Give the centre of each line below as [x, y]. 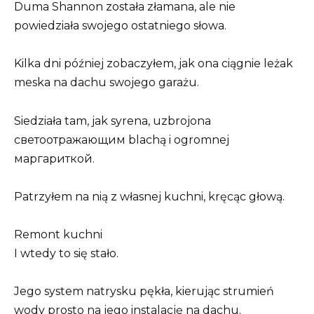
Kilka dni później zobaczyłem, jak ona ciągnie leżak [153, 64]
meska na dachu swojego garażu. [107, 83]
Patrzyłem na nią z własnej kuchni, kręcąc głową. [149, 196]
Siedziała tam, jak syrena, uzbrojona [112, 121]
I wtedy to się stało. [66, 253]
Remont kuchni [58, 234]
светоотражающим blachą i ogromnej [122, 139]
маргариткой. [54, 158]
